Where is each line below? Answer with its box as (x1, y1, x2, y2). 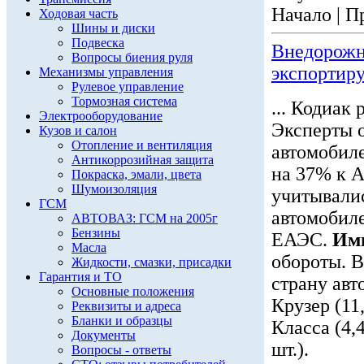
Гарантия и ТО (39, 270, 122, 284)
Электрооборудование (39, 109, 162, 123)
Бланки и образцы (71, 314, 172, 327)
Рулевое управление (71, 80, 184, 93)
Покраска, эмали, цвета (71, 167, 201, 181)
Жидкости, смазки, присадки (71, 255, 232, 269)
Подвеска (71, 36, 124, 50)
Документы (71, 328, 136, 342)
